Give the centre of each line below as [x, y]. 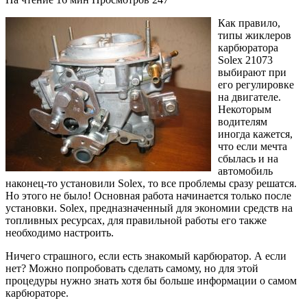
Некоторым [245, 109]
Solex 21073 [245, 60]
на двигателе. [249, 97]
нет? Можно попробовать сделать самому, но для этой [132, 268]
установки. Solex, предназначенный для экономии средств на [149, 208]
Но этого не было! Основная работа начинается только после [148, 195]
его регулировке [256, 84]
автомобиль [245, 171]
